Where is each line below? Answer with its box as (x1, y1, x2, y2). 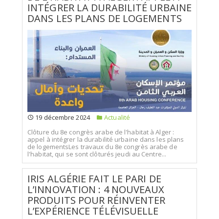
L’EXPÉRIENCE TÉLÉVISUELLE (27, 204, 159, 218)
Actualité (103, 112, 131, 122)
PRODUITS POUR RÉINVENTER (27, 194, 166, 207)
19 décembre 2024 (34, 112, 90, 122)
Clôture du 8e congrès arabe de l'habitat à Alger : (27, 128, 175, 136)
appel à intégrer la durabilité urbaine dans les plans (27, 135, 184, 144)
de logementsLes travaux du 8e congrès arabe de (27, 142, 177, 151)
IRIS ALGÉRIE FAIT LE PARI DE (27, 172, 161, 185)
